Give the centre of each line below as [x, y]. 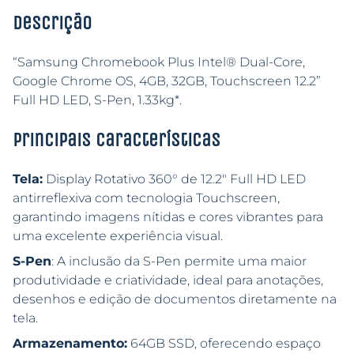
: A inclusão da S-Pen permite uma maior [179, 262]
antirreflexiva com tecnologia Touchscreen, [146, 198]
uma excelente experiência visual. [118, 236]
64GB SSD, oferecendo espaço [224, 344]
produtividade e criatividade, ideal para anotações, [168, 281]
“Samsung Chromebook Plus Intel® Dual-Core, [159, 62]
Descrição [52, 23]
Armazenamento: [70, 344]
